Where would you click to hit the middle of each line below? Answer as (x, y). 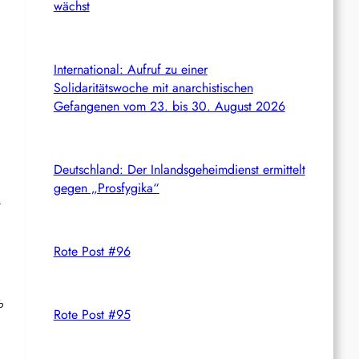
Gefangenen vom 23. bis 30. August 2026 (169, 106)
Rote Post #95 (92, 314)
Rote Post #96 (92, 251)
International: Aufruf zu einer (130, 69)
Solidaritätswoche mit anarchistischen (153, 87)
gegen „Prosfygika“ (106, 188)
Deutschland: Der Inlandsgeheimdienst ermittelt (179, 169)
